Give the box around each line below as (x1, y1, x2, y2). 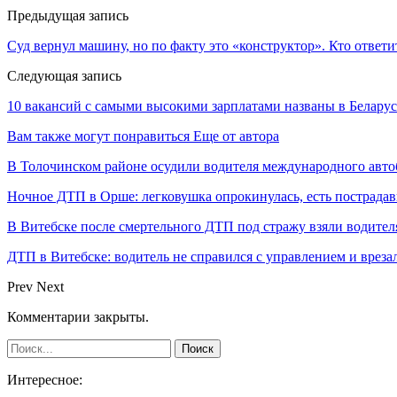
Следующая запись (7, 67, 121, 83)
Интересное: (7, 371, 82, 387)
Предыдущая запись (7, 7, 128, 23)
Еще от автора (193, 128, 279, 144)
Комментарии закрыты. (7, 308, 149, 324)
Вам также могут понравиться (7, 128, 190, 144)
